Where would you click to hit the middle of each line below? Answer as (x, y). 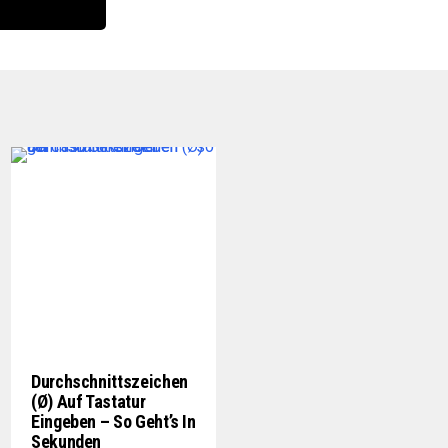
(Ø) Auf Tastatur (88, 401)
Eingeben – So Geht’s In (113, 421)
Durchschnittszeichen (111, 381)
